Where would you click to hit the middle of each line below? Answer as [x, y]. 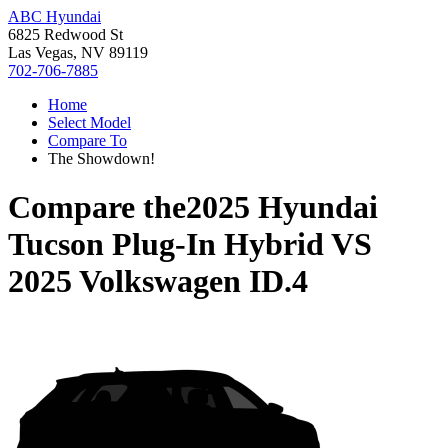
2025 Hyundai [282, 207]
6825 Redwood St [65, 34]
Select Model [89, 122]
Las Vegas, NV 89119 [78, 52]
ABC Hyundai [54, 16]
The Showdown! [101, 158]
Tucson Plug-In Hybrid [166, 244]
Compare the [97, 207]
